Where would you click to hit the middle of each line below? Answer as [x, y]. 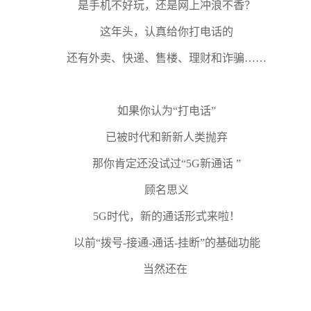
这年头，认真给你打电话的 [167, 32]
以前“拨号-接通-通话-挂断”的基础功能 [167, 243]
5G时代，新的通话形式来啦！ [167, 216]
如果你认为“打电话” [167, 111]
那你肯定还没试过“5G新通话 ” [167, 163]
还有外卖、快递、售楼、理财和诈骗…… [167, 58]
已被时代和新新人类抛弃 [167, 137]
